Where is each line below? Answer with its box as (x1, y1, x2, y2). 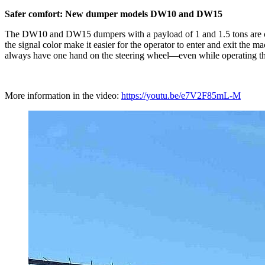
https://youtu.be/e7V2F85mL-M (121, 90, 241, 101)
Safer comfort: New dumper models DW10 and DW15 (5, 8, 222, 19)
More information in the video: (5, 90, 121, 101)
